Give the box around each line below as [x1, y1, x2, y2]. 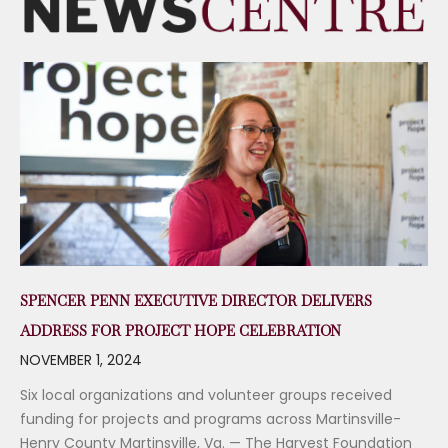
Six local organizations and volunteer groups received [20, 385, 392, 406]
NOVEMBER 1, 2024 [20, 350, 142, 371]
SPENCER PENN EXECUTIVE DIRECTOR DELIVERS [20, 292, 372, 311]
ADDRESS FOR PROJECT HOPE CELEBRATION [20, 322, 341, 341]
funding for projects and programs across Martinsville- [20, 409, 401, 430]
